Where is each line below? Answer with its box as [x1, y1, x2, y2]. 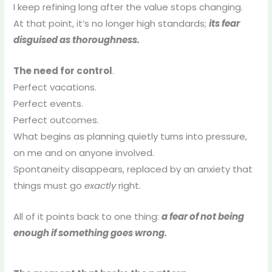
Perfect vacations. [13, 80, 97, 93]
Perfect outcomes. [13, 113, 99, 126]
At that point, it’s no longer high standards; [13, 16, 209, 30]
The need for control [13, 64, 112, 77]
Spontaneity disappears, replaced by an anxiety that [13, 162, 253, 175]
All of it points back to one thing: [13, 209, 161, 223]
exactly [84, 178, 116, 192]
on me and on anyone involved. [13, 146, 154, 159]
